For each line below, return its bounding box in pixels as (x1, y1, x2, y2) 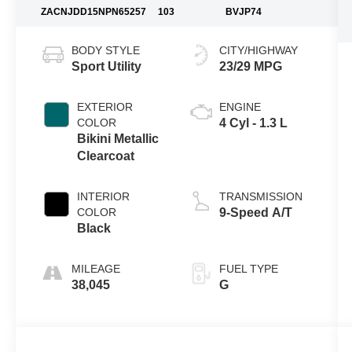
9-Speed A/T (218, 206, 292, 220)
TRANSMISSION (218, 190, 302, 203)
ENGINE (218, 101, 261, 114)
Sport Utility (71, 60, 142, 74)
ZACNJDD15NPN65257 (41, 5, 147, 17)
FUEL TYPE (218, 262, 278, 276)
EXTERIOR (77, 101, 134, 114)
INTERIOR (77, 190, 130, 203)
